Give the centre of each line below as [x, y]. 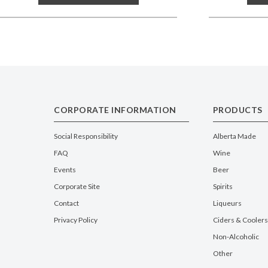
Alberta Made [234, 136]
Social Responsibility [86, 136]
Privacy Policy [76, 220]
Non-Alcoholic [236, 236]
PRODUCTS [237, 109]
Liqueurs [227, 203]
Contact [66, 203]
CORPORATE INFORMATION [115, 109]
